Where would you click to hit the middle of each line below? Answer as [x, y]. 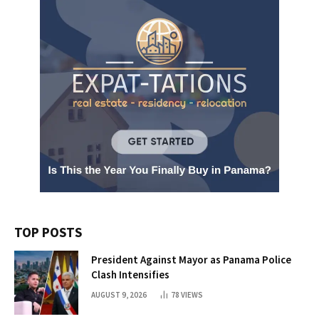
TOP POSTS [48, 232]
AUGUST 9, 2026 [119, 294]
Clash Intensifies [130, 274]
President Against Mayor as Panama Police [191, 259]
